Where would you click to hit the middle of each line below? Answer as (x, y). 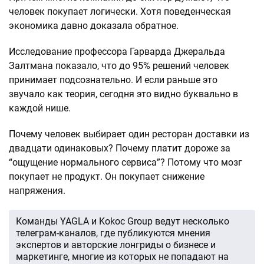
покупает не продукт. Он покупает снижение (107, 176)
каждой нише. (40, 108)
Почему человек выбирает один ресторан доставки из (129, 134)
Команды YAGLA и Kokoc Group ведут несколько (123, 221)
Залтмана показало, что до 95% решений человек (119, 66)
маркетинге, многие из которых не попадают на (122, 257)
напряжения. (37, 191)
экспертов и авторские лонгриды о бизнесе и (116, 245)
